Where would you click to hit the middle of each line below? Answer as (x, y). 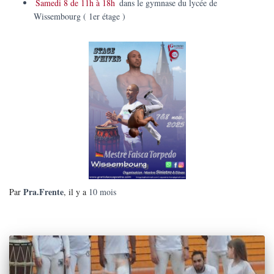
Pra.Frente (43, 191)
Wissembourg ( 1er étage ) (80, 16)
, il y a (76, 191)
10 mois (102, 191)
